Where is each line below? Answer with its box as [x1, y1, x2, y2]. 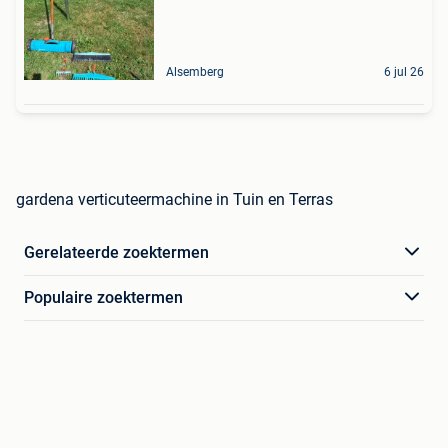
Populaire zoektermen [24, 287, 183, 307]
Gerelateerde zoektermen [24, 242, 209, 262]
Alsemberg [166, 64, 224, 79]
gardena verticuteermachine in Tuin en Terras [16, 189, 333, 209]
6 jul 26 [384, 64, 424, 79]
